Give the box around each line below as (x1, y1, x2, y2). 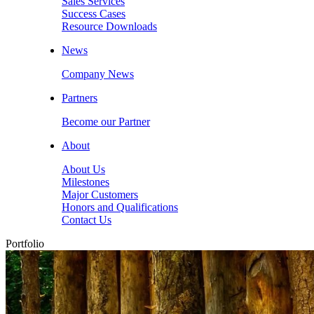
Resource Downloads (62, 20, 157, 32)
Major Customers (62, 188, 138, 200)
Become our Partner (62, 115, 150, 128)
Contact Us (62, 213, 111, 226)
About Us (62, 163, 105, 175)
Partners (62, 91, 97, 104)
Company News (62, 67, 134, 80)
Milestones (62, 175, 109, 188)
